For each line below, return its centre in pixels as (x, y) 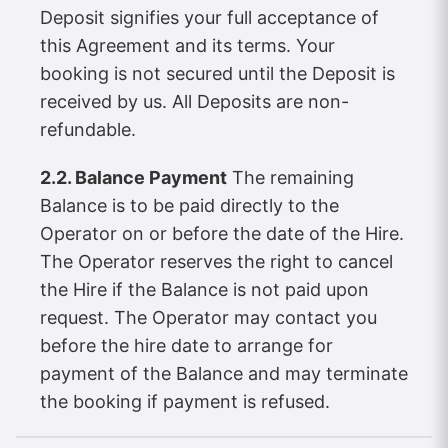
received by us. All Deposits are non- (194, 102)
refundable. (88, 130)
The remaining (290, 178)
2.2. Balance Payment (133, 178)
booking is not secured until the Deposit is (217, 74)
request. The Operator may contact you (208, 318)
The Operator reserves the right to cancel (216, 262)
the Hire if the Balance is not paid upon (204, 290)
